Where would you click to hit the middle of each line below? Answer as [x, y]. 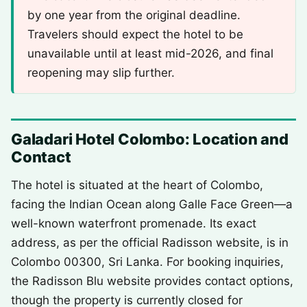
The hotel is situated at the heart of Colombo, [137, 185]
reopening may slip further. [101, 73]
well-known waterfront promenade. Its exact [134, 223]
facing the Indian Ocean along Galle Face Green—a [152, 204]
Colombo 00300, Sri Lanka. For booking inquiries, [147, 262]
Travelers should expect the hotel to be [135, 34]
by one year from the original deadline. [134, 15]
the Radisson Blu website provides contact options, [152, 281]
